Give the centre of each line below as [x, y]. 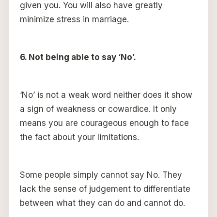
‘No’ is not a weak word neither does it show [106, 95]
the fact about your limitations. [79, 137]
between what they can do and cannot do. [102, 203]
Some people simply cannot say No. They [101, 175]
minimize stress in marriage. [74, 19]
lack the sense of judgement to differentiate [105, 189]
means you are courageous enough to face [104, 123]
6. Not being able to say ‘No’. [78, 57]
